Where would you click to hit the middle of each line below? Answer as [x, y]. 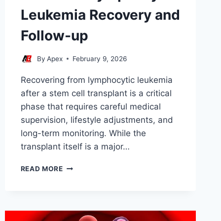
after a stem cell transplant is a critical [96, 93]
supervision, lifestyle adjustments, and [97, 120]
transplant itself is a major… [75, 146]
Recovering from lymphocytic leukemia [96, 80]
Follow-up [54, 36]
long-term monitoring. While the [83, 133]
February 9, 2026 [99, 58]
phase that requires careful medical [91, 106]
